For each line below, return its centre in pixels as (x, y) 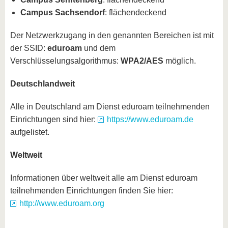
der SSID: (29, 48)
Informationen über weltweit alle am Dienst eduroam (104, 178)
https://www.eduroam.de (150, 119)
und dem (99, 48)
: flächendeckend (136, 12)
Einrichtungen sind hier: (54, 119)
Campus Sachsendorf (63, 12)
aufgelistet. (30, 132)
